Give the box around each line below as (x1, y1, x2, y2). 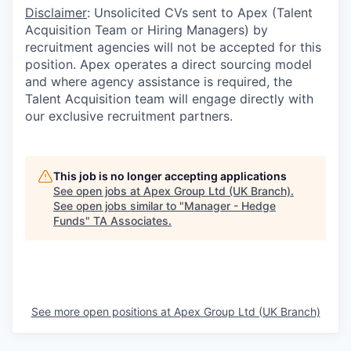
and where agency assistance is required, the (25, 74, 292, 89)
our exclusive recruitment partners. (25, 108, 233, 124)
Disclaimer (25, 5, 87, 20)
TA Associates (93, 214, 168, 227)
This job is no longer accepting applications (53, 169, 287, 183)
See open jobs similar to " (53, 199, 184, 212)
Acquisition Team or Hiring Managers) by (25, 22, 268, 38)
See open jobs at (53, 184, 143, 197)
